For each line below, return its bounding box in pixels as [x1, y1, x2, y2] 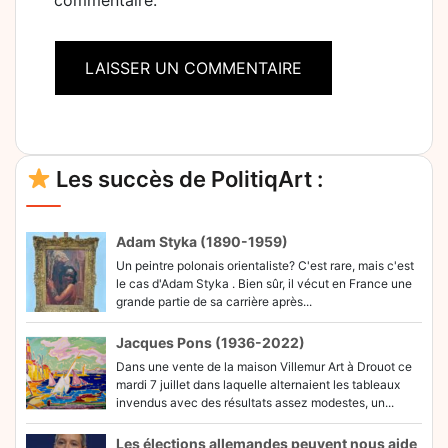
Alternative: [54, 118, 140, 138]
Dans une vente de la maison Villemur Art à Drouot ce [116, 359, 412, 374]
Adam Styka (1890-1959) [116, 233, 288, 250]
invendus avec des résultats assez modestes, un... [116, 395, 394, 410]
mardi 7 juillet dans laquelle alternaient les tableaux [116, 377, 400, 392]
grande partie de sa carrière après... [116, 294, 312, 309]
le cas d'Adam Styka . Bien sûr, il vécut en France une [116, 276, 412, 291]
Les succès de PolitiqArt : [51, 166, 324, 192]
